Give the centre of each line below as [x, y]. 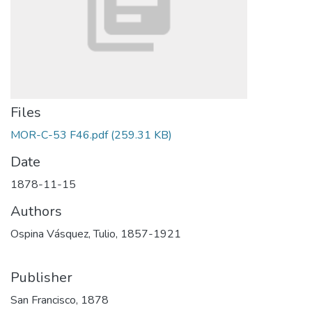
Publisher [41, 278]
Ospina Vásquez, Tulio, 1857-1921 [96, 234]
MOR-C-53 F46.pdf [59, 135]
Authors [36, 211]
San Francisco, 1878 [60, 300]
